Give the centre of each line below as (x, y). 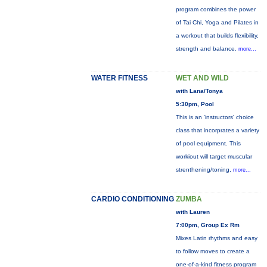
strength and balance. (207, 49)
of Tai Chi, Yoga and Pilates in (217, 22)
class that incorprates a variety (217, 130)
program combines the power (215, 9)
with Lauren (193, 212)
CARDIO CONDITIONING (132, 199)
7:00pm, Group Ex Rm (207, 225)
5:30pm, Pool (195, 104)
